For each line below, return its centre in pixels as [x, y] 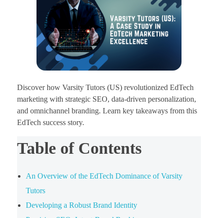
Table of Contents [79, 148]
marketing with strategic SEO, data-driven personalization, [107, 99]
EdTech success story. [51, 122]
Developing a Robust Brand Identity [81, 205]
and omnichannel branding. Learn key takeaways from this [107, 110]
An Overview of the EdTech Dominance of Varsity [104, 176]
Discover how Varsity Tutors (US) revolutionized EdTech [105, 87]
